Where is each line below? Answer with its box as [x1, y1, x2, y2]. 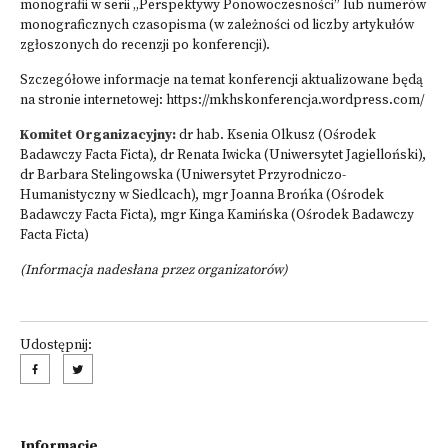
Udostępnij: [20, 337, 92, 354]
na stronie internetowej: [20, 92, 166, 109]
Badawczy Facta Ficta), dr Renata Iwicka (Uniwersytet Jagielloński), [20, 147, 426, 164]
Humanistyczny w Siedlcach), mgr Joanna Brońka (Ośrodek [20, 187, 384, 204]
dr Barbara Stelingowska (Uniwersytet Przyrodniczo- [20, 167, 346, 184]
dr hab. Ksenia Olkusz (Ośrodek [179, 127, 376, 144]
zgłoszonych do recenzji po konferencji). [20, 37, 270, 54]
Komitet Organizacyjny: [20, 127, 176, 144]
